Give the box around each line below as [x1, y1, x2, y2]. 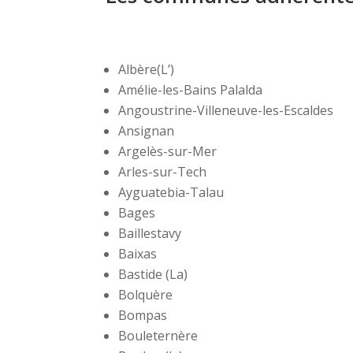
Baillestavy [118, 225, 182, 243]
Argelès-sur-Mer [118, 143, 217, 161]
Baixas [118, 245, 158, 263]
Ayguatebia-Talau [118, 184, 225, 202]
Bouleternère [118, 327, 199, 345]
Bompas [118, 307, 168, 325]
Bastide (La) [118, 266, 188, 284]
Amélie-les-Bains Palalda [118, 81, 263, 99]
